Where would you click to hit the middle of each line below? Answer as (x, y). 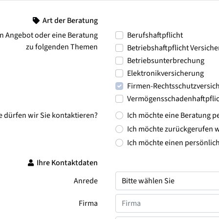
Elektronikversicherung (165, 74)
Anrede (86, 181)
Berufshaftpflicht (155, 35)
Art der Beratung (69, 21)
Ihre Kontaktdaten (66, 163)
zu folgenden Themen (62, 47)
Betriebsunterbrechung (166, 61)
